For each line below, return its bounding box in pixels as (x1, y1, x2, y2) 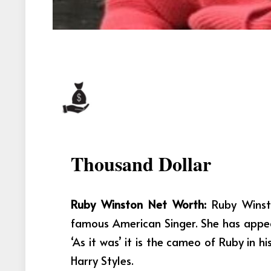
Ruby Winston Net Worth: (71, 196, 212, 212)
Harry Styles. (71, 252, 134, 269)
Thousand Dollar (71, 149, 212, 178)
